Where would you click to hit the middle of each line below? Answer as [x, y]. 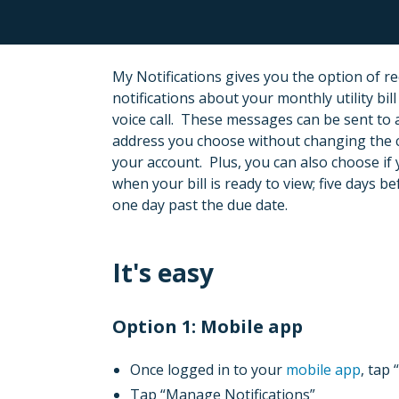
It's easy [163, 273]
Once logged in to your [208, 370]
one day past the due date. [200, 205]
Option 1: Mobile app [208, 326]
